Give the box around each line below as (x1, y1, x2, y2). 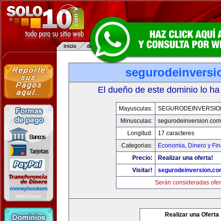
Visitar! (132, 167, 152, 174)
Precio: (132, 154, 152, 161)
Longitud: (127, 130, 152, 137)
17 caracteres (157, 130, 194, 137)
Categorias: (121, 142, 152, 149)
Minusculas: (120, 117, 152, 124)
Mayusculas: (118, 105, 152, 112)
